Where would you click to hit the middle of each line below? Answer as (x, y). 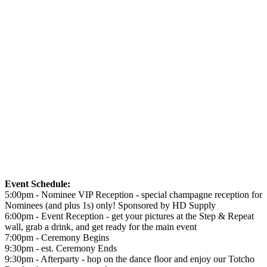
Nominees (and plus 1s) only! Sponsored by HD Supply (110, 205)
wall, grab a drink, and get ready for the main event (101, 226)
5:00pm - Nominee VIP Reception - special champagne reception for (133, 194)
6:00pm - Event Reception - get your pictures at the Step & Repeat (129, 216)
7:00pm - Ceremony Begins (57, 237)
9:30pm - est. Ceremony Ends (61, 248)
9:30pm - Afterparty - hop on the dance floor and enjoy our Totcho (130, 259)
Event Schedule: (38, 184)
